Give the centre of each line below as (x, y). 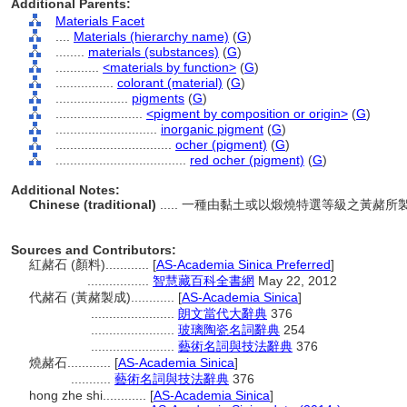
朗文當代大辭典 (223, 313)
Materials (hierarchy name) (151, 36)
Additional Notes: (65, 190)
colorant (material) (170, 83)
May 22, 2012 (296, 281)
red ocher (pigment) (247, 160)
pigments (158, 98)
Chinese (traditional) (94, 204)
